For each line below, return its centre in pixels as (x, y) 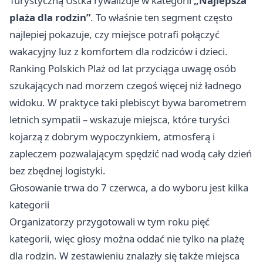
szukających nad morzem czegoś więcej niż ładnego (125, 85)
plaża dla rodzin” (50, 17)
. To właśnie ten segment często (161, 17)
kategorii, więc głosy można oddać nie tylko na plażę (127, 239)
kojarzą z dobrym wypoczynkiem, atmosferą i (112, 136)
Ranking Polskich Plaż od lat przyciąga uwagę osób (123, 68)
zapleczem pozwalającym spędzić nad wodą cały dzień (131, 154)
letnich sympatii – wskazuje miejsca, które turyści (119, 119)
